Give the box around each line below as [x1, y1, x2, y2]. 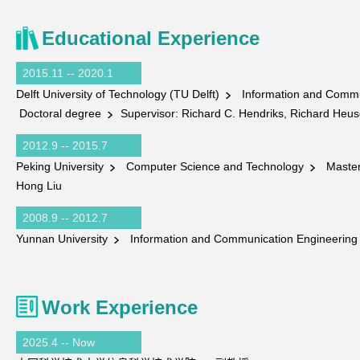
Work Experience [42, 297, 198, 318]
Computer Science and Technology [120, 160, 307, 173]
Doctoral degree [16, 107, 104, 120]
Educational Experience [42, 27, 260, 49]
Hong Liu [16, 179, 62, 192]
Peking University [16, 160, 107, 173]
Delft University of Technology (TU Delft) [16, 88, 223, 100]
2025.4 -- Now [22, 336, 95, 349]
